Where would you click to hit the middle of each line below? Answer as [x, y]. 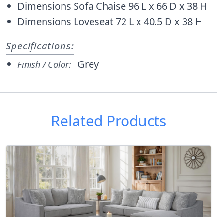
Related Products [108, 121]
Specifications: [40, 46]
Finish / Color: [46, 65]
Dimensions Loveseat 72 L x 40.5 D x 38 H [110, 22]
